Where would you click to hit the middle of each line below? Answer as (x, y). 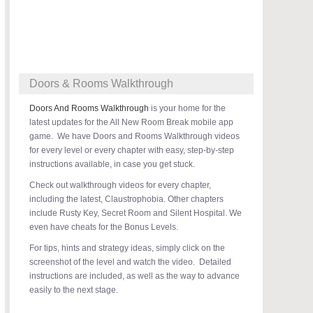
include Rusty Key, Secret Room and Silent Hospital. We (136, 213)
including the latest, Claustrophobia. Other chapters (126, 199)
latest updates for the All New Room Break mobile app (131, 122)
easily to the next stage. (74, 290)
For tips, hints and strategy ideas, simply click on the (127, 248)
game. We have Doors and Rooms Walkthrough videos (134, 136)
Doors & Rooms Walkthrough (101, 83)
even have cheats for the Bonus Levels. (104, 227)
